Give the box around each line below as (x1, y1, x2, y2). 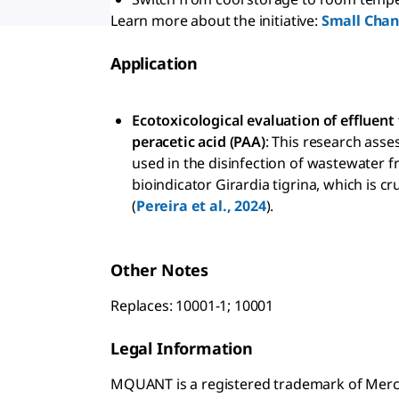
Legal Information (110, 338, 253, 360)
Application (110, 53, 199, 75)
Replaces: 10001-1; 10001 (110, 296, 274, 316)
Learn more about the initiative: (110, 11, 322, 31)
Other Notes (110, 259, 209, 281)
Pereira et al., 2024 (135, 196, 266, 216)
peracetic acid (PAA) (132, 132, 265, 152)
